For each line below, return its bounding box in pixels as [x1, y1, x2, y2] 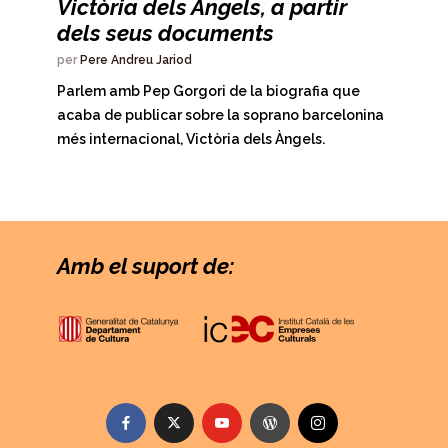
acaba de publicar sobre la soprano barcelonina [57, 106, 384, 123]
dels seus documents [57, 19, 274, 46]
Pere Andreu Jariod [80, 52, 192, 67]
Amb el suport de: [57, 252, 234, 279]
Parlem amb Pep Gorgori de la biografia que [57, 82, 360, 99]
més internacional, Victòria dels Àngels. [57, 130, 325, 147]
